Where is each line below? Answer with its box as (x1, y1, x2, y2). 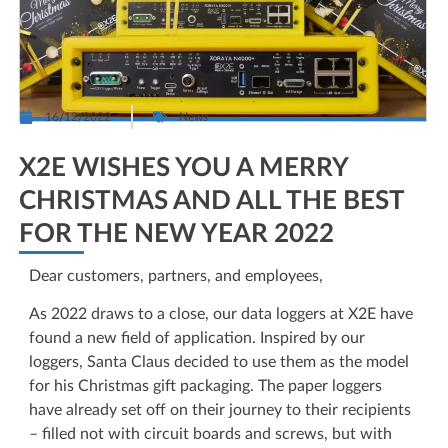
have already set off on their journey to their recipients (29, 402, 411, 419)
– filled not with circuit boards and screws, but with (29, 426, 392, 443)
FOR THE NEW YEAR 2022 (19, 221, 334, 247)
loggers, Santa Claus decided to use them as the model (29, 354, 409, 371)
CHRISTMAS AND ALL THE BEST (19, 188, 404, 214)
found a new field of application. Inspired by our (29, 330, 365, 347)
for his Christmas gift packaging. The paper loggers (29, 378, 382, 395)
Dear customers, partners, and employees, (29, 268, 323, 284)
